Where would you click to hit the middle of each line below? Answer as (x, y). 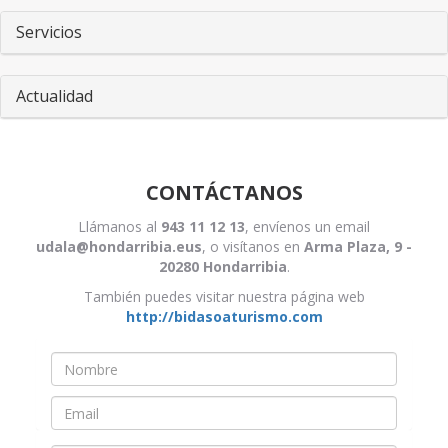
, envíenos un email (307, 226)
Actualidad (54, 96)
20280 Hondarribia (222, 266)
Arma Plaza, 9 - (358, 246)
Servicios (49, 32)
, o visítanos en (253, 246)
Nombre (79, 395)
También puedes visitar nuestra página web (224, 296)
